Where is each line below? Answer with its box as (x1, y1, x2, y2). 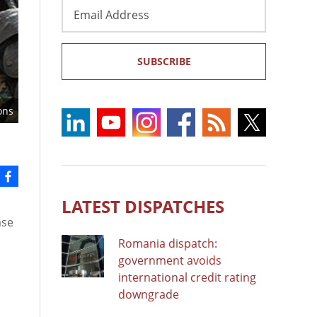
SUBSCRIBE (137, 54, 191, 68)
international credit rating (118, 269, 256, 285)
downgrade (118, 286, 179, 302)
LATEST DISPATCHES (62, 194, 224, 218)
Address (61, 13, 105, 30)
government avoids (118, 252, 221, 268)
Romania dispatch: (118, 235, 217, 251)
